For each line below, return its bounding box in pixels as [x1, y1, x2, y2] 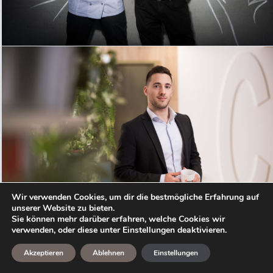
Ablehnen [93, 248, 124, 258]
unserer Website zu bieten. [12, 202, 115, 214]
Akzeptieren [24, 248, 63, 258]
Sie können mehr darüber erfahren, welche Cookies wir [12, 213, 225, 225]
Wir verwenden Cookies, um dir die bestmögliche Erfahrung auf [12, 191, 259, 203]
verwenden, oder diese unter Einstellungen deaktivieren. [12, 224, 227, 236]
